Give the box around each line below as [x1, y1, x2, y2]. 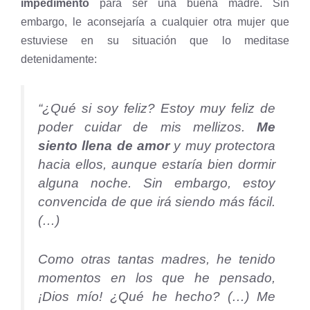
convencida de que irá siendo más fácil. [38, 194, 275, 210]
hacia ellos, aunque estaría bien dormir [38, 157, 275, 172]
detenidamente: [21, 53, 97, 66]
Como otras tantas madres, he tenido [38, 252, 275, 267]
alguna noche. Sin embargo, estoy [38, 176, 275, 191]
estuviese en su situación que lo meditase [21, 35, 289, 47]
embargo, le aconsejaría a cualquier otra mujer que [21, 16, 289, 28]
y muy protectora [170, 138, 275, 154]
